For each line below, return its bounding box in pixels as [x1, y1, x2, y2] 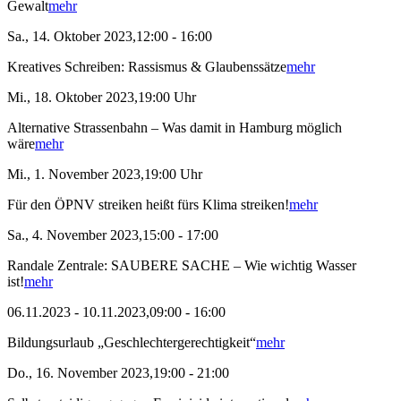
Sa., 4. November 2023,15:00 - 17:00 [7, 227, 218, 243]
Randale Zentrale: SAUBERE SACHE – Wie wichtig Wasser [7, 258, 356, 274]
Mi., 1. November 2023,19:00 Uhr [7, 166, 202, 183]
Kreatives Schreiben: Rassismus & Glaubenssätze [7, 59, 286, 75]
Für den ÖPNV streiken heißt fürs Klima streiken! [7, 197, 289, 213]
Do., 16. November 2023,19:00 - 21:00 [7, 365, 229, 381]
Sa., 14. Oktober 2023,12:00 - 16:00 [7, 29, 212, 45]
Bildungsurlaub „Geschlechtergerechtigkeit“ [7, 335, 256, 351]
